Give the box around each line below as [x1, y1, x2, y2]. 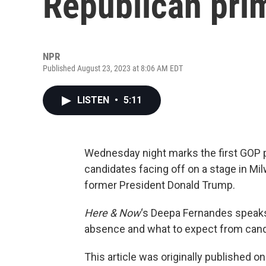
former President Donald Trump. [84, 179, 235, 191]
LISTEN [77, 94, 112, 106]
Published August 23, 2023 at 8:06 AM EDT [43, 64, 183, 73]
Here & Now [84, 207, 141, 219]
